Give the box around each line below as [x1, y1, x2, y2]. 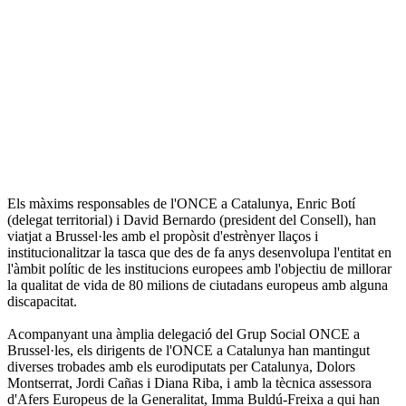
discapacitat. [7, 294, 77, 310]
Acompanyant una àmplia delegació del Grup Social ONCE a [7, 326, 360, 343]
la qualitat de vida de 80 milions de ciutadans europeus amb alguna [7, 277, 388, 294]
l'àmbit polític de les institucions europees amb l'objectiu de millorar [7, 261, 391, 277]
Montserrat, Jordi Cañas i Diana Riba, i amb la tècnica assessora [7, 375, 372, 391]
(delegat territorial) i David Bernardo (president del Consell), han [7, 212, 376, 228]
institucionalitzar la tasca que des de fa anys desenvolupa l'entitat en [7, 245, 391, 261]
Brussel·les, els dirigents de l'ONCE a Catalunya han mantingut [7, 343, 370, 359]
